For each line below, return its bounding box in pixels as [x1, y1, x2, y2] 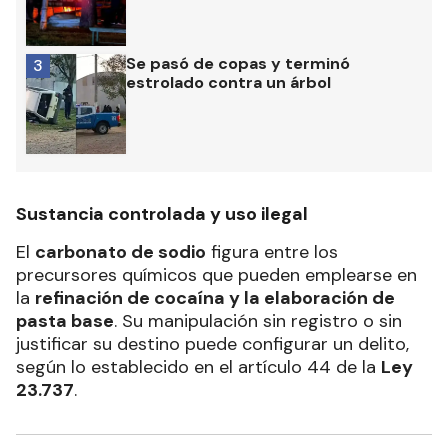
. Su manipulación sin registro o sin [114, 308, 402, 333]
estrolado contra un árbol [126, 71, 331, 93]
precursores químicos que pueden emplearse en [16, 262, 417, 287]
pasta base [16, 308, 114, 333]
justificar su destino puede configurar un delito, [16, 331, 409, 356]
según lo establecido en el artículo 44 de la [16, 354, 381, 379]
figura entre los [206, 239, 338, 264]
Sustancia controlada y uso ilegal [16, 201, 308, 226]
